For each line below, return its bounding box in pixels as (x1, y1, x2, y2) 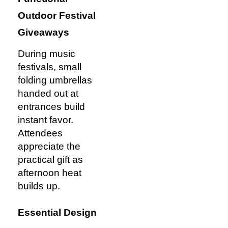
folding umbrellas (18, 75, 92, 86)
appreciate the (18, 141, 80, 152)
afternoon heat (18, 167, 81, 179)
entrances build (18, 101, 85, 112)
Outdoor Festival (18, 10, 96, 21)
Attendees (18, 128, 63, 139)
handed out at (18, 88, 78, 99)
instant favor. (18, 115, 73, 126)
